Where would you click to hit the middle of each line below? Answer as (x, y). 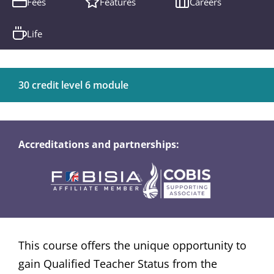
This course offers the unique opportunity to (132, 246)
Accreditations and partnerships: (99, 145)
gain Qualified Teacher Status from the (118, 264)
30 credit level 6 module (73, 85)
